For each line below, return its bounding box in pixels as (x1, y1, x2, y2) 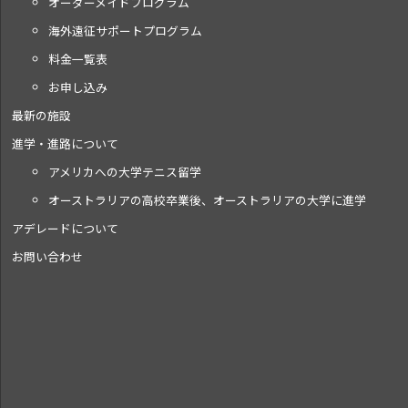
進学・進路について (12, 135, 119, 152)
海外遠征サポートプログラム (48, 22, 203, 39)
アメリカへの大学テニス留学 (48, 163, 202, 180)
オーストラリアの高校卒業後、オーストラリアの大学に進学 (48, 191, 367, 209)
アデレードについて (12, 219, 119, 237)
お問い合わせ (12, 248, 84, 265)
